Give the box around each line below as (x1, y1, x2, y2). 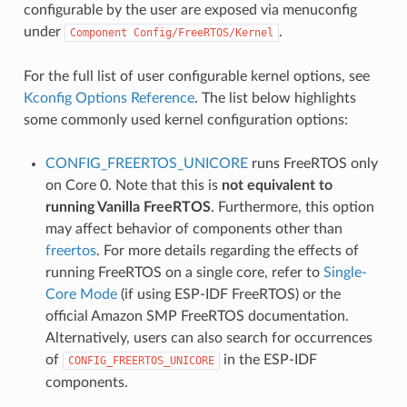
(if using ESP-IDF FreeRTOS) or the (116, 286, 341, 302)
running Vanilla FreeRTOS (45, 199, 211, 214)
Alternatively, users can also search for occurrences (45, 330, 372, 345)
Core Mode (45, 286, 117, 302)
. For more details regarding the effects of (95, 243, 359, 258)
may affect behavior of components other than (45, 221, 342, 236)
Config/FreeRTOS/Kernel (133, 25, 273, 39)
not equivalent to (221, 177, 333, 193)
